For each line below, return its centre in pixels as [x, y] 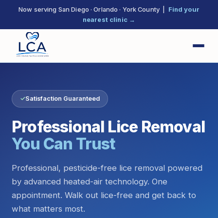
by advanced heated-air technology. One [90, 182]
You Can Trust [64, 144]
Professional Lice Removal [108, 127]
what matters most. [48, 209]
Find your [184, 9]
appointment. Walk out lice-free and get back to [104, 195]
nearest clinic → [109, 19]
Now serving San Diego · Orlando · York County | [93, 9]
